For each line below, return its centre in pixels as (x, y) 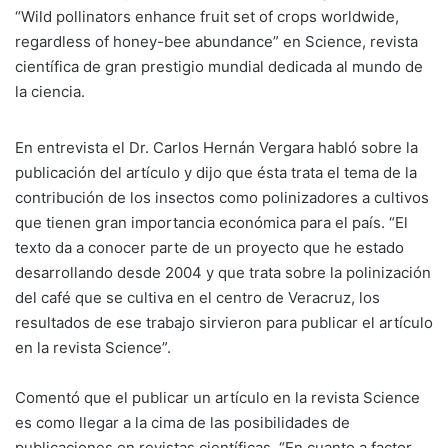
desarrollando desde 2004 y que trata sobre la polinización (223, 273)
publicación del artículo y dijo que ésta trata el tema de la (216, 173)
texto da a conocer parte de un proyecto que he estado (209, 248)
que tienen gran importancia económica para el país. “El (211, 223)
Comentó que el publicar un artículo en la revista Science (217, 398)
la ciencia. (50, 92)
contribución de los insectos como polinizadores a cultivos (222, 198)
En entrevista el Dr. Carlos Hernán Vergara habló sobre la (216, 148)
